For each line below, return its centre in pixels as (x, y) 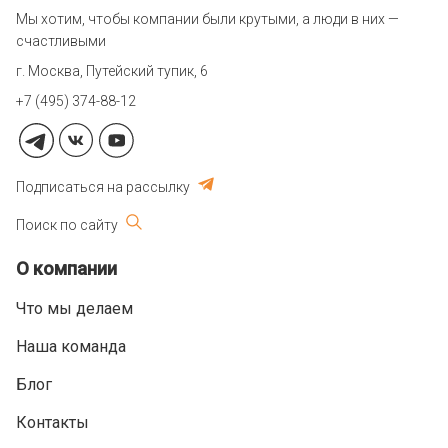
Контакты (52, 422)
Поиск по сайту (67, 225)
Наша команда (71, 346)
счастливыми (61, 41)
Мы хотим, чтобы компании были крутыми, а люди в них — (207, 19)
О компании (66, 268)
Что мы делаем (74, 308)
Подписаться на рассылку (103, 187)
